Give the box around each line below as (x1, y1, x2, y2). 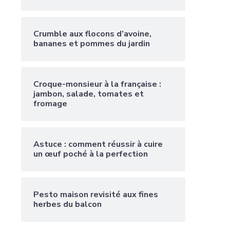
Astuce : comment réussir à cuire (33, 139, 163, 150)
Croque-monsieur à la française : (33, 79, 161, 90)
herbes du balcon (33, 199, 102, 210)
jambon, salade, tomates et (33, 88, 144, 100)
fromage (33, 98, 67, 110)
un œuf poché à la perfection (33, 148, 148, 160)
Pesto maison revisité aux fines (33, 189, 158, 201)
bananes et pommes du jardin (33, 38, 150, 50)
